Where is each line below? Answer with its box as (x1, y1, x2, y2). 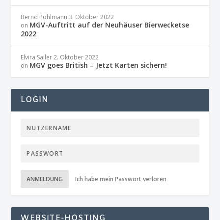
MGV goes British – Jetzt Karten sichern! (29, 60, 167, 70)
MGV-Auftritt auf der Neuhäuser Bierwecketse (29, 20, 190, 30)
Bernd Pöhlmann (21, 13, 68, 22)
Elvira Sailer (21, 53, 53, 62)
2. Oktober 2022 (54, 53, 99, 62)
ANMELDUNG (27, 175, 63, 184)
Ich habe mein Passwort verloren (75, 175, 167, 184)
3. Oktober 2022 (69, 13, 114, 22)
